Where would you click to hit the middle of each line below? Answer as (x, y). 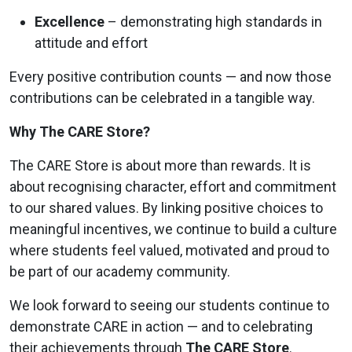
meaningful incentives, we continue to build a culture (173, 229)
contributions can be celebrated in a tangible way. (162, 97)
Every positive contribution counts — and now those (170, 76)
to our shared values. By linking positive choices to (166, 207)
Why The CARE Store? (80, 131)
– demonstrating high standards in (213, 21)
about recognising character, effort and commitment (173, 186)
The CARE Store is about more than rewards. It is (160, 165)
